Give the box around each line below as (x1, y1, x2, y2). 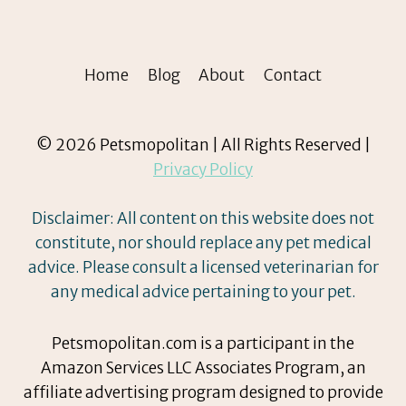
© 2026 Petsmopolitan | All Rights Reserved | (35, 135, 371, 156)
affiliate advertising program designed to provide (23, 382, 383, 403)
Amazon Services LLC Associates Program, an (40, 358, 366, 379)
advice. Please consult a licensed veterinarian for (27, 257, 379, 278)
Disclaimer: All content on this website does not (32, 208, 374, 229)
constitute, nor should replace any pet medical (34, 233, 372, 254)
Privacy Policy (153, 159, 253, 180)
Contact (263, 65, 322, 86)
